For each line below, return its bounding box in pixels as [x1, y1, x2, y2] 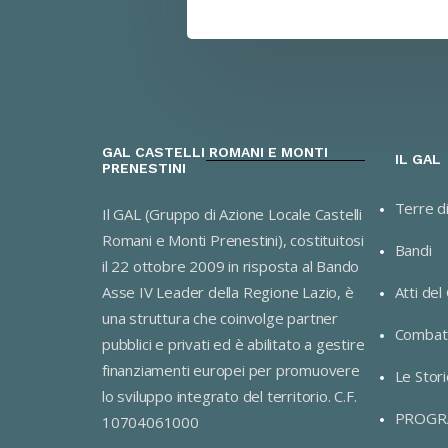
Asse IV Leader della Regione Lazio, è [102, 282, 354, 302]
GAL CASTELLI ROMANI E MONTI [102, 144, 328, 160]
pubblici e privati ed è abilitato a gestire [102, 334, 365, 354]
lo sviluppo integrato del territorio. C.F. [102, 386, 357, 406]
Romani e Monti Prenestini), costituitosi [102, 230, 364, 250]
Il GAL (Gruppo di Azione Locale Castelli [102, 204, 362, 224]
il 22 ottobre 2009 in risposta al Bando [102, 256, 360, 276]
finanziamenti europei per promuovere [102, 360, 360, 380]
